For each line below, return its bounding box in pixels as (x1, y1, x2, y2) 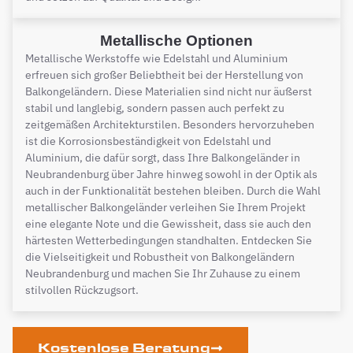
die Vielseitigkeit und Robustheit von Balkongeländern (25, 250, 295, 264)
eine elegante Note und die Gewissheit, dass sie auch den (25, 217, 311, 231)
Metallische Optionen (100, 32, 253, 49)
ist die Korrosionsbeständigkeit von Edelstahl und (25, 134, 271, 148)
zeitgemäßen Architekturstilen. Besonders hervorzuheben (25, 117, 314, 132)
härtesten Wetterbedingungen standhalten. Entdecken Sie (25, 233, 312, 247)
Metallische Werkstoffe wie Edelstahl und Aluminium (25, 51, 288, 65)
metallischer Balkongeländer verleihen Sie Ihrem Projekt (25, 200, 306, 214)
